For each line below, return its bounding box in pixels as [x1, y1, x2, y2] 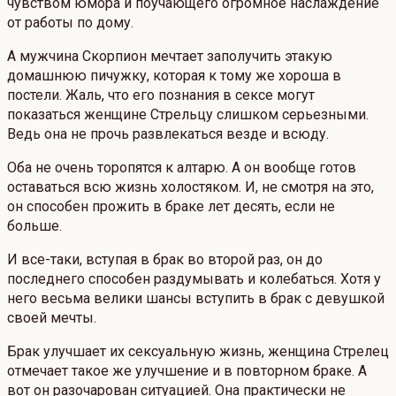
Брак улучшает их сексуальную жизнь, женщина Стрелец [7, 343, 389, 361]
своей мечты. [7, 309, 96, 327]
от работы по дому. [7, 14, 133, 32]
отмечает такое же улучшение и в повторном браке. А [7, 362, 367, 380]
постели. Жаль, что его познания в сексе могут [7, 87, 315, 104]
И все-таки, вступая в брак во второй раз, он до [7, 251, 323, 269]
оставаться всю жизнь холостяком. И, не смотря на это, [7, 179, 374, 196]
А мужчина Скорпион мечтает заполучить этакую [7, 48, 332, 65]
